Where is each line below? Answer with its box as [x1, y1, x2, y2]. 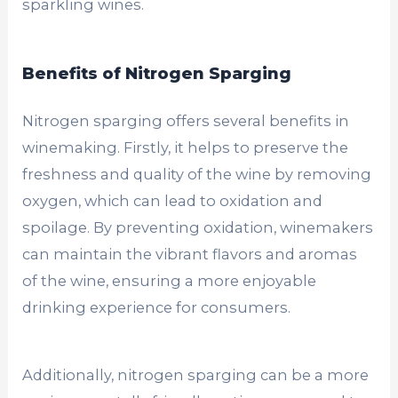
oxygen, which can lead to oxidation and [22, 192, 323, 211]
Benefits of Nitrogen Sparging [22, 63, 292, 84]
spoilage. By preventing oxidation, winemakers [22, 219, 374, 237]
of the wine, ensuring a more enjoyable [22, 272, 317, 291]
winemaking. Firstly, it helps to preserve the [22, 139, 349, 157]
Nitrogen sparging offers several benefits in [22, 112, 350, 131]
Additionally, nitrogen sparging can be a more [22, 366, 370, 385]
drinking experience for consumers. [22, 298, 291, 317]
